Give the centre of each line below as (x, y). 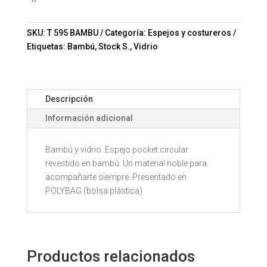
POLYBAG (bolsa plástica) (94, 190)
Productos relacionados (111, 256)
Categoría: (126, 32)
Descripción (69, 99)
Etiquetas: (47, 46)
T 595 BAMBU (72, 32)
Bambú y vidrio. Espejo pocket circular (117, 149)
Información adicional (89, 118)
